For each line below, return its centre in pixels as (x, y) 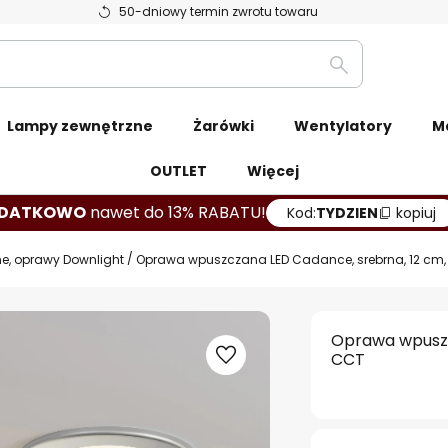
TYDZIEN (347, 213)
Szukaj (361, 76)
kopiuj (416, 213)
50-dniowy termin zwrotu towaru (218, 11)
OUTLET (178, 171)
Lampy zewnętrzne (80, 126)
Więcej (272, 171)
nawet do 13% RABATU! (178, 212)
